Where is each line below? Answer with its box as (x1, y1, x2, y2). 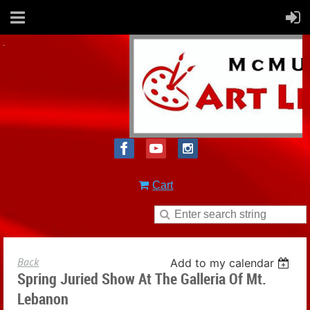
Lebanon (17, 289, 69, 309)
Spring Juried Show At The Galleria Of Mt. (17, 268, 266, 289)
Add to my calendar (170, 256, 275, 270)
